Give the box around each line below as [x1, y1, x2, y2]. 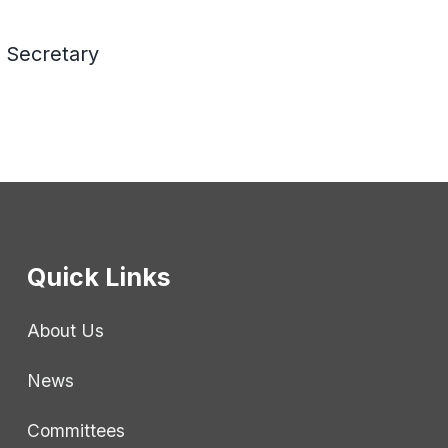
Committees [26, 419, 125, 441]
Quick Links [26, 262, 171, 292]
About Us [26, 319, 104, 341]
